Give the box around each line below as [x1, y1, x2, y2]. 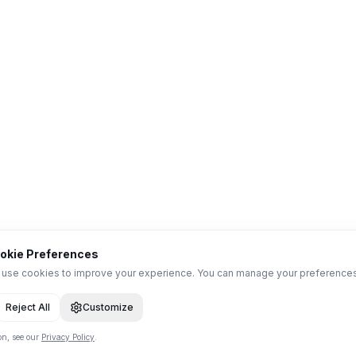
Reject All [6, 301, 50, 313]
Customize [83, 301, 133, 313]
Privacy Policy [41, 332, 95, 342]
